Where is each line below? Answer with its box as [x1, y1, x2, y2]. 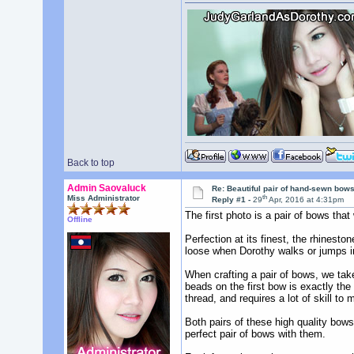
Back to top [66, 157, 115, 168]
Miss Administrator [66, 194, 140, 202]
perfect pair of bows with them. [184, 328, 326, 341]
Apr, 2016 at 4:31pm [267, 195, 345, 205]
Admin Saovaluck [66, 183, 146, 194]
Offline [66, 215, 92, 224]
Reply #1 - [212, 195, 254, 205]
